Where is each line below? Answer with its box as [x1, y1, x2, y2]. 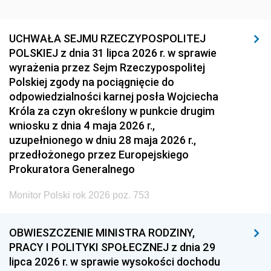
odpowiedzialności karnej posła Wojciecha [9, 90, 218, 103]
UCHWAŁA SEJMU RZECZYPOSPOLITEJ [9, 31, 206, 45]
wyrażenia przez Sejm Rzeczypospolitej [9, 60, 205, 74]
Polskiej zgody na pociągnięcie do [9, 75, 174, 89]
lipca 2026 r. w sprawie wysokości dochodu [9, 255, 220, 269]
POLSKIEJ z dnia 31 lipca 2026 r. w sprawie [9, 46, 217, 60]
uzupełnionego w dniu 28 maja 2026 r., [9, 133, 196, 147]
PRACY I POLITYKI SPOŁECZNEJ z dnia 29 [9, 240, 215, 254]
